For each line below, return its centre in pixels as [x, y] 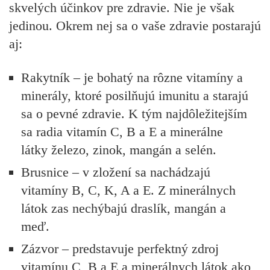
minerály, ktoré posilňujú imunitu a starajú [135, 96]
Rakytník [46, 78]
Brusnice [45, 172]
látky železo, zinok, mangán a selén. [119, 150]
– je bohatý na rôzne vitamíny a [156, 78]
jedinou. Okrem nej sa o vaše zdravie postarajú [135, 25]
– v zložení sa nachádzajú [140, 172]
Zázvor [40, 249]
